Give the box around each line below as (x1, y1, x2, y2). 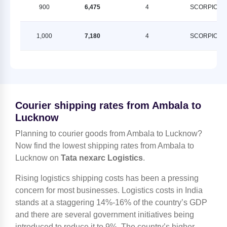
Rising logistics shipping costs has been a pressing (15, 174, 199, 183)
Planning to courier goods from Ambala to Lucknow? (15, 129, 202, 138)
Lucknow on (15, 154, 61, 163)
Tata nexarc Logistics (61, 154, 143, 163)
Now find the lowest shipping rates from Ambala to (15, 141, 194, 150)
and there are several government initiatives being (15, 210, 194, 219)
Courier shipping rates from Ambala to (15, 100, 201, 111)
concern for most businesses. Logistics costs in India (15, 186, 203, 195)
